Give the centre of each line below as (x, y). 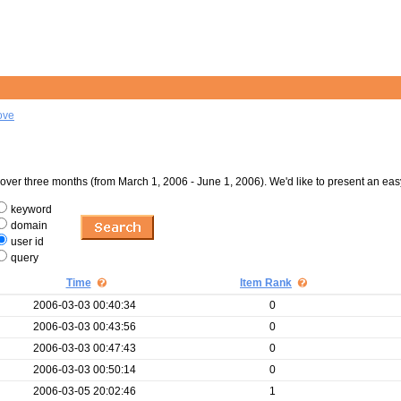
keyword (31, 209)
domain (29, 226)
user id (27, 242)
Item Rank (266, 283)
